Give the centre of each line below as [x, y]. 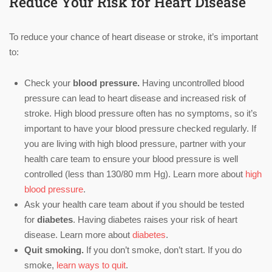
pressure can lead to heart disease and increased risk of [135, 98]
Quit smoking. [55, 250]
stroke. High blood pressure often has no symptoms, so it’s [141, 114]
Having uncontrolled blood [193, 83]
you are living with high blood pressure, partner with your [135, 144]
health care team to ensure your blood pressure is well [131, 159]
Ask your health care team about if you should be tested [134, 205]
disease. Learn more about [78, 235]
